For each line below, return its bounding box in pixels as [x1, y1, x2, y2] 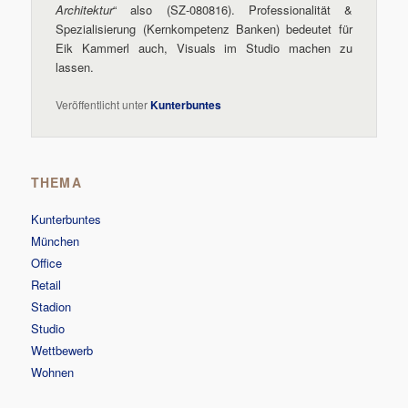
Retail [31, 276, 62, 294]
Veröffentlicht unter [56, 96, 148, 112]
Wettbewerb [31, 342, 94, 360]
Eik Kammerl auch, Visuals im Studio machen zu [56, 39, 352, 57]
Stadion [31, 298, 72, 316]
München [31, 232, 80, 250]
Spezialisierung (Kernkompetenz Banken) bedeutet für [56, 20, 352, 38]
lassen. [56, 58, 95, 76]
